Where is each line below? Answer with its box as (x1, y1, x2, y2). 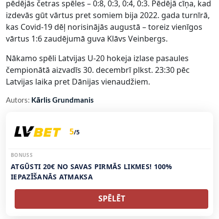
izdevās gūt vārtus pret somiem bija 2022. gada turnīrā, (6, 10, 210, 21)
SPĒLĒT (98, 193, 125, 204)
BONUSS (11, 152, 33, 158)
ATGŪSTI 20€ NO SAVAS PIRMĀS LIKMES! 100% (11, 162, 173, 171)
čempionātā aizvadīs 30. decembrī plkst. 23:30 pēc (6, 65, 190, 75)
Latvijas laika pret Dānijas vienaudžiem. (6, 76, 150, 87)
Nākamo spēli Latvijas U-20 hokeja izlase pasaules (6, 53, 189, 64)
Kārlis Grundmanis (31, 95, 94, 104)
